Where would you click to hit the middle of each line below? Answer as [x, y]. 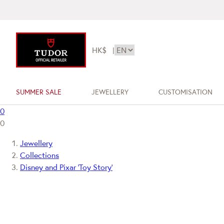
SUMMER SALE [39, 92]
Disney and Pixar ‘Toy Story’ [66, 167]
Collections [39, 155]
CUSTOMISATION [185, 92]
